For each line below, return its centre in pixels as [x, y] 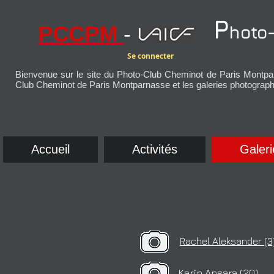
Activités [155, 149]
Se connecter [150, 56]
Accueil [50, 149]
